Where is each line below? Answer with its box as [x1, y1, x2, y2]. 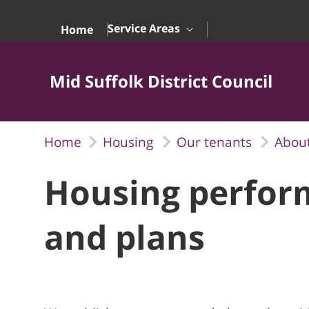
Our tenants [176, 133, 252, 151]
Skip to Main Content [6, 6, 114, 21]
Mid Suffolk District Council [50, 70, 272, 92]
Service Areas [108, 21, 183, 36]
